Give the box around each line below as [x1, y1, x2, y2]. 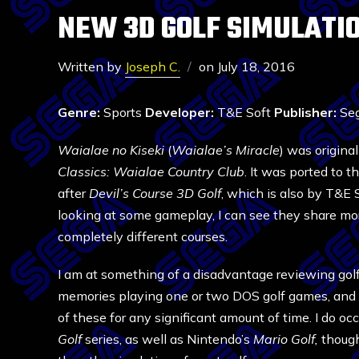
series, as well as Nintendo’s [82, 331, 253, 347]
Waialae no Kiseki [58, 142, 164, 158]
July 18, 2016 [217, 58, 295, 75]
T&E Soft [217, 104, 274, 120]
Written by [58, 58, 125, 75]
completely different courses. [58, 228, 228, 244]
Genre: [58, 104, 100, 120]
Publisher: [274, 104, 337, 120]
